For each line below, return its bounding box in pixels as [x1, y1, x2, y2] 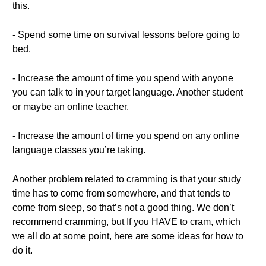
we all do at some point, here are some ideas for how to [12, 231, 243, 241]
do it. [12, 245, 33, 255]
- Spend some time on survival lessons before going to [12, 30, 240, 40]
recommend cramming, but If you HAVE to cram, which [12, 217, 240, 227]
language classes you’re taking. [12, 145, 145, 155]
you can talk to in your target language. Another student [12, 87, 243, 97]
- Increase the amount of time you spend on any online [12, 131, 239, 141]
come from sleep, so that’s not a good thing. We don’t [12, 202, 234, 213]
